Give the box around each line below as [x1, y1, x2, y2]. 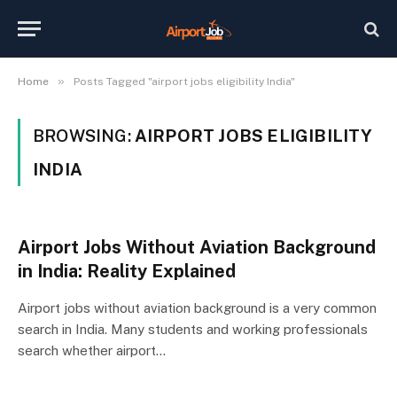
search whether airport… [18, 343, 166, 358]
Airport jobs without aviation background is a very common [18, 300, 377, 315]
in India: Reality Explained [18, 261, 236, 282]
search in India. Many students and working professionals [18, 322, 368, 337]
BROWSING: [33, 126, 135, 145]
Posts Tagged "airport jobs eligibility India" [74, 75, 295, 88]
